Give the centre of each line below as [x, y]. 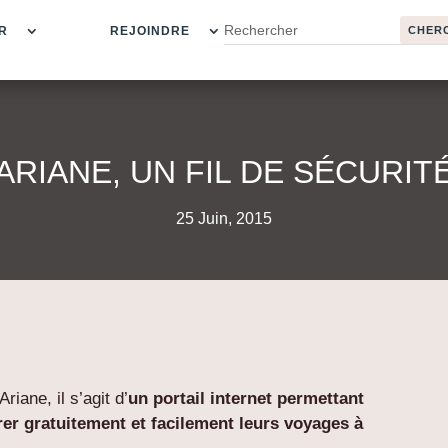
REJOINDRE [149, 31]
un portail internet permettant [246, 398]
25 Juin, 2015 [224, 218]
